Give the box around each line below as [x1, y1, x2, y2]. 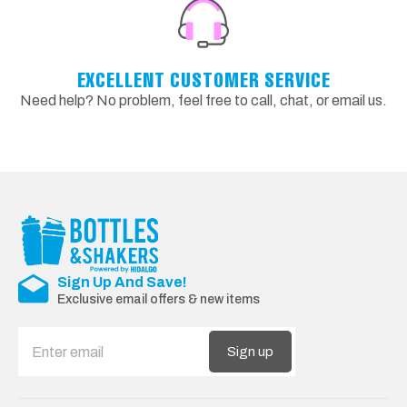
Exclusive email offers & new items [57, 292, 260, 306]
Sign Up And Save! [57, 273, 187, 290]
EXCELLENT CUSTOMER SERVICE [76, 66, 331, 92]
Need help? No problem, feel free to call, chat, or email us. [20, 92, 387, 108]
